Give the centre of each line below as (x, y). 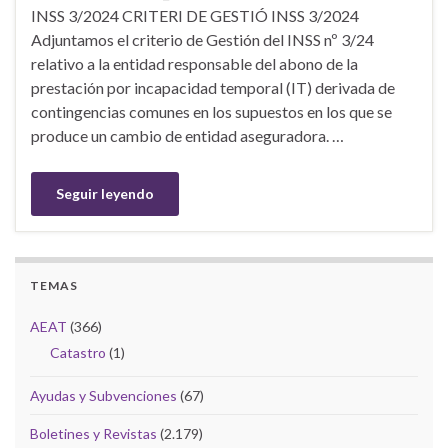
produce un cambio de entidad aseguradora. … (187, 135)
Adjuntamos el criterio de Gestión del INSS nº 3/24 (202, 39)
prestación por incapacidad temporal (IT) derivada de (213, 87)
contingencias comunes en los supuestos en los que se (211, 111)
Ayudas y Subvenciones (103, 395)
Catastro (78, 352)
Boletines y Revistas (93, 433)
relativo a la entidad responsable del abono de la (194, 63)
